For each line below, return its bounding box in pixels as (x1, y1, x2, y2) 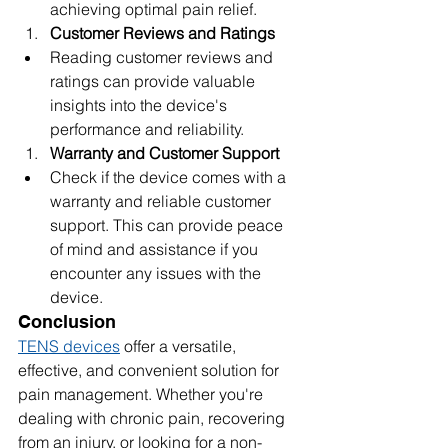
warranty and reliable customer (50, 191, 275, 211)
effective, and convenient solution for (18, 360, 283, 380)
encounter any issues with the (50, 263, 265, 283)
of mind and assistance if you (50, 239, 262, 259)
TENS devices (18, 336, 120, 356)
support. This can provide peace (50, 215, 287, 235)
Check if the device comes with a (50, 167, 290, 187)
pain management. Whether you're (18, 384, 267, 404)
